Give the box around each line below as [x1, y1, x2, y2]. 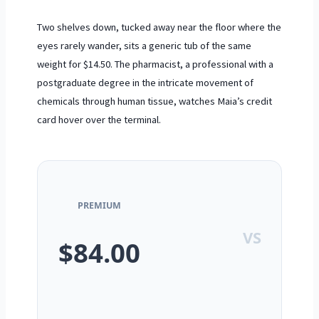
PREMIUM [77, 199, 121, 212]
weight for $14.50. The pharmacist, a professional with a [36, 57, 273, 70]
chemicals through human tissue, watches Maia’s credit [36, 94, 272, 108]
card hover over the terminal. [36, 113, 161, 126]
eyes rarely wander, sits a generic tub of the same [36, 38, 251, 52]
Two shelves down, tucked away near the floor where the [36, 20, 281, 33]
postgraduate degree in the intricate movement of [36, 75, 253, 89]
